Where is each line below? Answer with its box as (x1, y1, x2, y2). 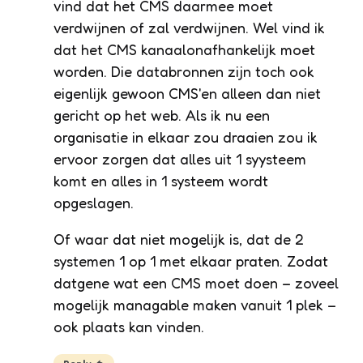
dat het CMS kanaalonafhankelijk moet (53, 40, 315, 58)
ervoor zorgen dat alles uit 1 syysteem (53, 149, 306, 168)
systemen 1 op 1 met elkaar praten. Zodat (53, 251, 328, 270)
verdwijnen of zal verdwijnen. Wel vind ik (53, 18, 325, 36)
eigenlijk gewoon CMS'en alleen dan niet (53, 83, 321, 102)
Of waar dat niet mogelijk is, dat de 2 (53, 229, 304, 248)
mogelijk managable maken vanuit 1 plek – (53, 295, 336, 314)
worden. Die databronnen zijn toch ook (53, 62, 314, 80)
